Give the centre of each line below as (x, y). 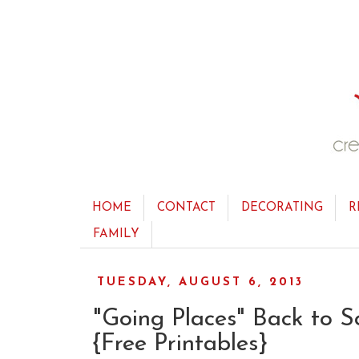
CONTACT (186, 208)
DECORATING (282, 208)
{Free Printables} (180, 344)
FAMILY (116, 234)
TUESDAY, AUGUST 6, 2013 (200, 282)
